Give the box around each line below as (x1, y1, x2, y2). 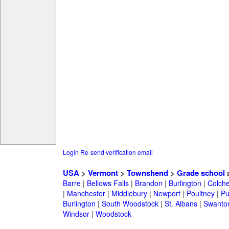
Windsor (62, 209, 89, 219)
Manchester (66, 188, 105, 199)
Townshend (126, 167, 168, 179)
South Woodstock (101, 198, 158, 209)
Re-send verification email (80, 148, 153, 157)
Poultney (186, 188, 215, 199)
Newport (153, 188, 180, 199)
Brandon (134, 178, 163, 189)
